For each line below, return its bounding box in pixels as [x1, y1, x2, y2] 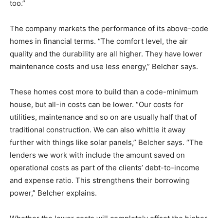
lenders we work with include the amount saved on [10, 150, 185, 160]
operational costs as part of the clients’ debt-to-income [10, 163, 200, 172]
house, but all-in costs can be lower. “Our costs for [10, 99, 183, 109]
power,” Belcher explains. [10, 188, 97, 198]
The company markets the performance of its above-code [10, 23, 208, 33]
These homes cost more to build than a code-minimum [10, 87, 198, 96]
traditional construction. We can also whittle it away [10, 125, 185, 134]
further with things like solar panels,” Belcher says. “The [10, 137, 203, 147]
